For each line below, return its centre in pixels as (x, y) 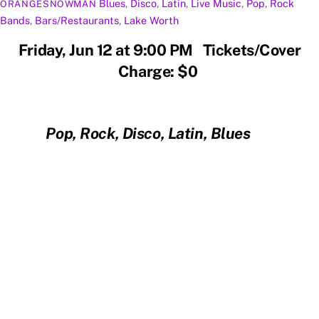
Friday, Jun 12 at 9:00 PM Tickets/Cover (159, 49)
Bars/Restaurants (77, 21)
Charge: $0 (159, 71)
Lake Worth (151, 21)
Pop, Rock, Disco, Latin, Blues (156, 134)
